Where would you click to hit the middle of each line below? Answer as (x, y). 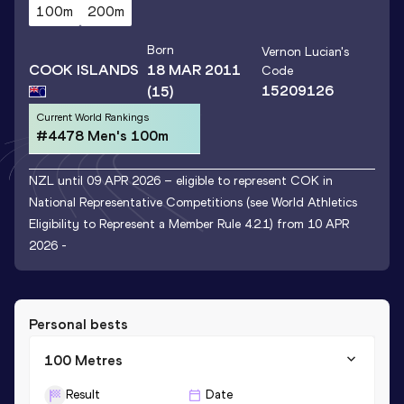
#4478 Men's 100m (102, 136)
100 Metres (83, 360)
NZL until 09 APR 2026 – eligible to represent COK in (181, 180)
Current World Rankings (92, 118)
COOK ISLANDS (84, 69)
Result (83, 394)
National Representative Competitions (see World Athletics (193, 202)
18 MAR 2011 (193, 70)
